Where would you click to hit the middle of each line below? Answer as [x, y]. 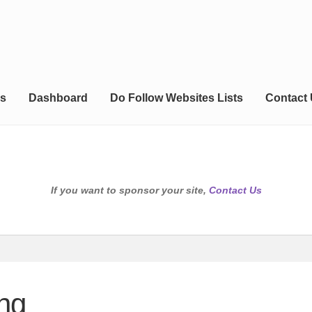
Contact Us [235, 190]
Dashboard [58, 98]
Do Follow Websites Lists [176, 98]
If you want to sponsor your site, [130, 190]
